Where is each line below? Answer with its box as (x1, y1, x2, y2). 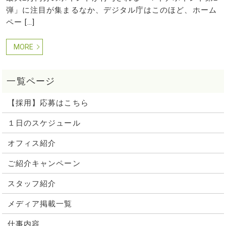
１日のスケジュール (7, 118, 81, 128)
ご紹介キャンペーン (7, 158, 81, 168)
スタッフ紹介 (7, 179, 56, 188)
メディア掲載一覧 (7, 199, 73, 208)
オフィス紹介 (7, 138, 56, 148)
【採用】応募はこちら (7, 98, 89, 107)
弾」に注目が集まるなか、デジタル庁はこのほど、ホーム (6, 5, 217, 15)
